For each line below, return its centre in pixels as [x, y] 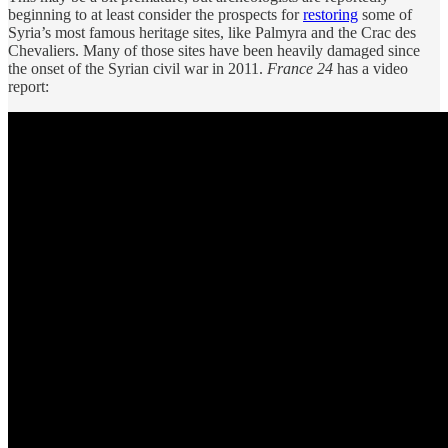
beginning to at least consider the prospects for [155, 14]
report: [28, 86]
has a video [370, 68]
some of [385, 14]
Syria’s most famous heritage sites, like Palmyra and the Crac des [212, 32]
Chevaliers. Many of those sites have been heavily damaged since [214, 50]
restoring [330, 14]
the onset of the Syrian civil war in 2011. [137, 68]
